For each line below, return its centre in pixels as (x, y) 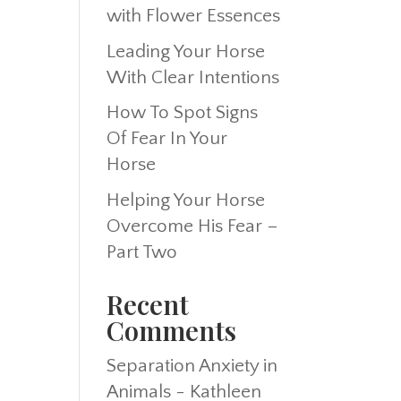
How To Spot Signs (183, 112)
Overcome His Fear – (193, 226)
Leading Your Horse (186, 51)
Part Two (142, 252)
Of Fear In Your (167, 138)
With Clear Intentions (193, 77)
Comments (172, 330)
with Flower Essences (194, 16)
